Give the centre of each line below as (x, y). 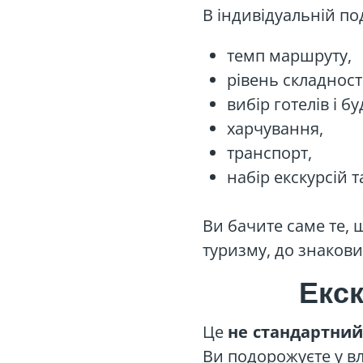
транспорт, (269, 153)
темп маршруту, (289, 56)
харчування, (275, 128)
